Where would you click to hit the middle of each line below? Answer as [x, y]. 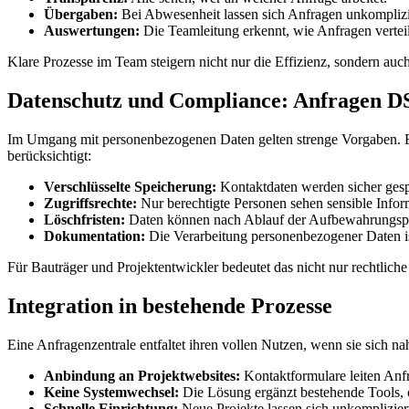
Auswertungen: [92, 30]
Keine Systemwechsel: [111, 392]
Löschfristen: [84, 219]
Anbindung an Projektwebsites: [142, 375]
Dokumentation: [94, 236]
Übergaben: [81, 14]
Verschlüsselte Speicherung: [130, 186]
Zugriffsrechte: [90, 203]
